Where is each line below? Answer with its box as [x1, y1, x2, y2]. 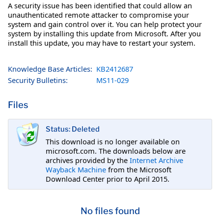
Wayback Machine [46, 164, 106, 174]
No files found [80, 205, 140, 217]
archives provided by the [46, 155, 130, 165]
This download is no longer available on [46, 136, 180, 146]
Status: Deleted [46, 125, 100, 134]
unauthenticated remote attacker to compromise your [8, 9, 189, 20]
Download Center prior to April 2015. [46, 173, 169, 184]
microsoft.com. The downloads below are [46, 145, 186, 156]
